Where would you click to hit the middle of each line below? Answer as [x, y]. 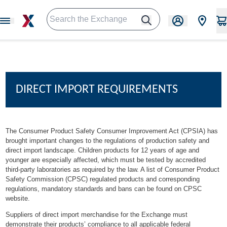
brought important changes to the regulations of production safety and [108, 141]
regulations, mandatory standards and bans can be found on [95, 189]
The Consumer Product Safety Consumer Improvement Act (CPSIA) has [112, 131]
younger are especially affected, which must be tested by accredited [106, 160]
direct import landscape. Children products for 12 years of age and [103, 150]
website [17, 198]
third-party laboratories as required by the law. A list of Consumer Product [113, 169]
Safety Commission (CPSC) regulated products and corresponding [103, 179]
